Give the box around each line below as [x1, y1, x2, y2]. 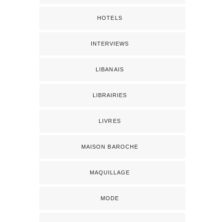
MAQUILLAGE [89, 169, 130, 175]
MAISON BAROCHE [81, 143, 139, 150]
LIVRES [99, 117, 121, 124]
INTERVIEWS [90, 40, 129, 47]
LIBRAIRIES [92, 92, 127, 98]
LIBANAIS [96, 66, 124, 72]
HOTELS [97, 14, 122, 21]
